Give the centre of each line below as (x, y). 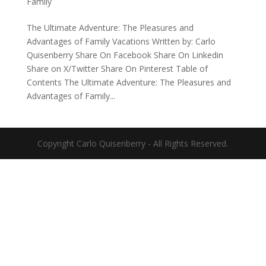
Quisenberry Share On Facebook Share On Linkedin (125, 55)
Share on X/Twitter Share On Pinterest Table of (117, 68)
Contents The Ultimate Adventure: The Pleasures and (129, 82)
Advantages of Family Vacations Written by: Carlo (121, 41)
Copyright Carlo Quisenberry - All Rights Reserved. (133, 143)
